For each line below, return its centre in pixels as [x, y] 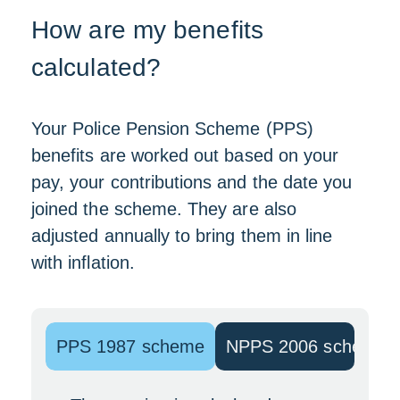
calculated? [96, 67]
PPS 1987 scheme [130, 346]
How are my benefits [147, 30]
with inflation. [89, 262]
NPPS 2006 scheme [306, 346]
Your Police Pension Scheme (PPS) [172, 129]
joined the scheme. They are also [164, 209]
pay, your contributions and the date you [192, 182]
